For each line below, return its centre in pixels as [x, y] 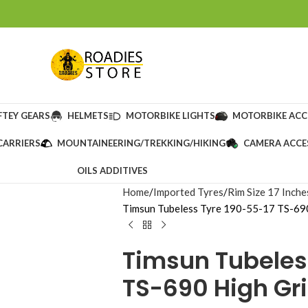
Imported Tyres [188, 192]
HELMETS [88, 115]
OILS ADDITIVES [112, 170]
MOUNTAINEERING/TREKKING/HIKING [142, 143]
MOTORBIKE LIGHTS [170, 115]
